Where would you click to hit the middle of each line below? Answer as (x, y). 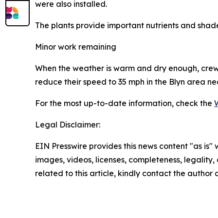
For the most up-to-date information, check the (125, 103)
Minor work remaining (76, 47)
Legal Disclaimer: (68, 125)
